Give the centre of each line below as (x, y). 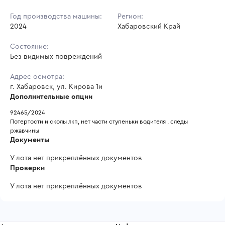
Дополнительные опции (51, 97)
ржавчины (25, 130)
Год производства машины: (56, 16)
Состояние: (29, 46)
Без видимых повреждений (56, 57)
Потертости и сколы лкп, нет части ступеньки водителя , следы (99, 121)
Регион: (130, 16)
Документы (30, 140)
